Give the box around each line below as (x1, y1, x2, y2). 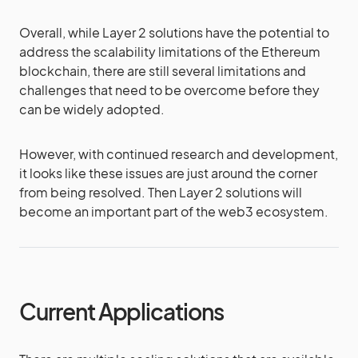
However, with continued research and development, (19, 145, 338, 162)
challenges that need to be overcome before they (19, 82, 320, 98)
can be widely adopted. (19, 101, 165, 117)
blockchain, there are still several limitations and (19, 62, 306, 79)
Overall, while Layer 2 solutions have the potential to (19, 24, 329, 41)
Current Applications (19, 297, 224, 325)
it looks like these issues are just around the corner (19, 165, 317, 181)
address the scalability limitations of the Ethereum (19, 43, 320, 60)
